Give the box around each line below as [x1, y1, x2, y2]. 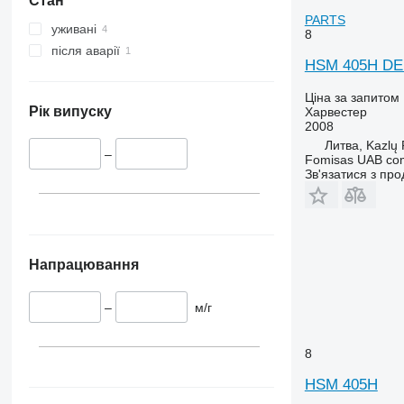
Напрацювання [28, 256, 139, 272]
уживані [50, 22, 96, 37]
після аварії [50, 43, 120, 59]
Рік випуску [28, 104, 112, 120]
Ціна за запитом [304, 89, 399, 105]
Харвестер [304, 104, 367, 119]
